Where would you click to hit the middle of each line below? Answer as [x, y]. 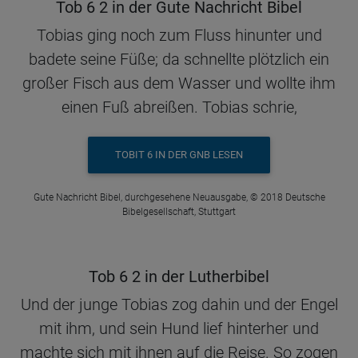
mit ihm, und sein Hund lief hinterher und [179, 328]
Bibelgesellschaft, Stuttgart [179, 211]
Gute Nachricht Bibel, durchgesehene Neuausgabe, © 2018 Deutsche [179, 197]
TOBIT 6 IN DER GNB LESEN [179, 155]
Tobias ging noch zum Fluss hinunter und [179, 35]
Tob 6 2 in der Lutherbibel [179, 276]
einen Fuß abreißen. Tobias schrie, [179, 107]
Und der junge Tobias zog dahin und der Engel [179, 304]
